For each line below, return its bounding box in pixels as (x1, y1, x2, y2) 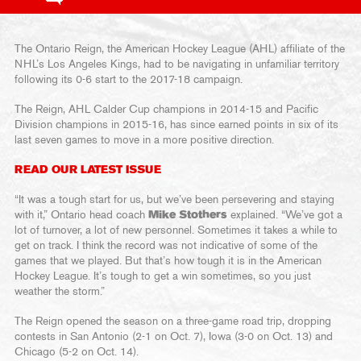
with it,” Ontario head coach (15, 210, 148, 221)
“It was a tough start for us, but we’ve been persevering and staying (15, 194, 334, 205)
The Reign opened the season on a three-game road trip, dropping (15, 316, 331, 327)
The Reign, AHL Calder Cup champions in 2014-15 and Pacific (15, 104, 318, 115)
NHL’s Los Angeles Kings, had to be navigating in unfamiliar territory (15, 59, 339, 70)
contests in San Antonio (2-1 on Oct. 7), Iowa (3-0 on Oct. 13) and (15, 331, 333, 342)
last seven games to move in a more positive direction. (15, 135, 274, 146)
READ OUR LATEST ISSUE (15, 164, 161, 176)
